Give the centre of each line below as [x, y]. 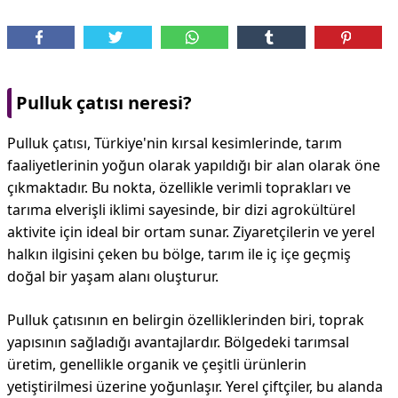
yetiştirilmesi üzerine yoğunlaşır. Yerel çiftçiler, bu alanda [195, 386]
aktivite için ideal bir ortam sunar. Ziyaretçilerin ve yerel [191, 232]
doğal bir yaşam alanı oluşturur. [113, 276]
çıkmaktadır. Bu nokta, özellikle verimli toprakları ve [179, 187]
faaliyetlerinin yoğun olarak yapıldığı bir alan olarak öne [194, 165]
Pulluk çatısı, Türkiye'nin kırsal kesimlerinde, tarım [175, 143]
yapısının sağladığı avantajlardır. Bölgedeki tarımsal [178, 342]
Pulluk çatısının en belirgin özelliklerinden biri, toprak [186, 320]
